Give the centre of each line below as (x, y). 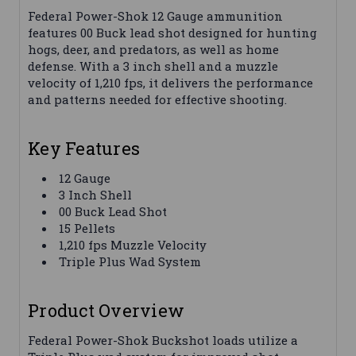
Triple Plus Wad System (130, 262)
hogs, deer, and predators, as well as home (153, 50)
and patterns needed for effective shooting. (157, 100)
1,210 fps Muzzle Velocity (133, 245)
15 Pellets (87, 228)
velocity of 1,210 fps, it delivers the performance (170, 83)
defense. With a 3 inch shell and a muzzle (153, 66)
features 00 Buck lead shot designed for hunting (172, 33)
